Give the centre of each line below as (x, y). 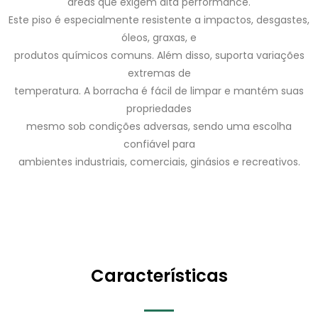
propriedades (159, 109)
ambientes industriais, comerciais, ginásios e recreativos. (159, 162)
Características (159, 276)
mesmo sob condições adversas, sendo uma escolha (159, 126)
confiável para (159, 144)
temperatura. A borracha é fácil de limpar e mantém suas (159, 91)
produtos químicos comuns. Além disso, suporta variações (159, 55)
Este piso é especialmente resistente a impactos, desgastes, (159, 20)
